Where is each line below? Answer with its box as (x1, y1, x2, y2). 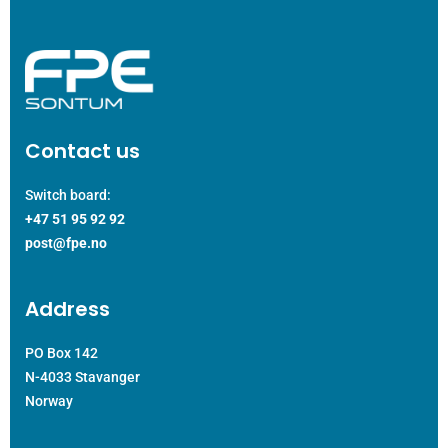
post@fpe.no (25, 235, 107, 252)
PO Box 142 (25, 345, 98, 362)
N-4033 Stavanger (25, 369, 140, 386)
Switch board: (25, 187, 111, 204)
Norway (25, 393, 73, 410)
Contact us (25, 137, 140, 166)
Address (25, 295, 110, 324)
